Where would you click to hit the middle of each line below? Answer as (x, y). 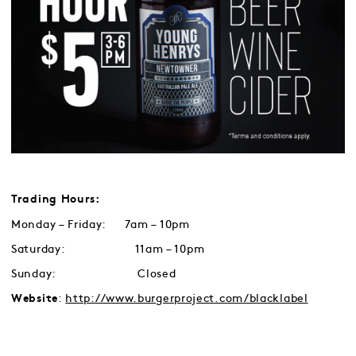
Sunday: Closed (94, 273)
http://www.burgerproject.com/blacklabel (187, 298)
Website (35, 299)
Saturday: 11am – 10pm (108, 249)
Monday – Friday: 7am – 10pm (101, 224)
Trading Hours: (56, 199)
